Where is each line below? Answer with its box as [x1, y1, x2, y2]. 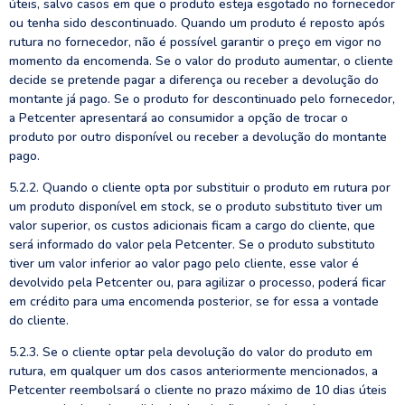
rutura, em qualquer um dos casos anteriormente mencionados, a [9, 363, 378, 380]
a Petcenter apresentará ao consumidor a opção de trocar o [9, 109, 348, 127]
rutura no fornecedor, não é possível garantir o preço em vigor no [9, 33, 381, 51]
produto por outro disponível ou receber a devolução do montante [9, 128, 387, 146]
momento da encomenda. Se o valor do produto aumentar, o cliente [9, 52, 393, 70]
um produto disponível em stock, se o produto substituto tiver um [9, 198, 382, 215]
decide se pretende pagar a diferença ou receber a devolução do [9, 71, 379, 89]
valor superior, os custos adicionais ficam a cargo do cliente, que [9, 217, 375, 234]
